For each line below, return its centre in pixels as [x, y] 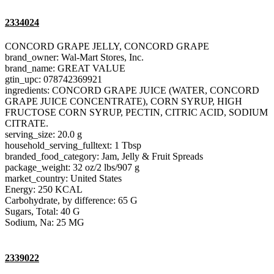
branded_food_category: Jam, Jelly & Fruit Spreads [104, 157]
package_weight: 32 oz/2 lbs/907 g [72, 168]
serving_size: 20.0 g [43, 135]
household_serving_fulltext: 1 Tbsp [73, 146]
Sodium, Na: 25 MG [45, 223]
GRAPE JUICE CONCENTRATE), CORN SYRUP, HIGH [124, 102]
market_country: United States [63, 179]
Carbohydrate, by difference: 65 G [71, 201]
